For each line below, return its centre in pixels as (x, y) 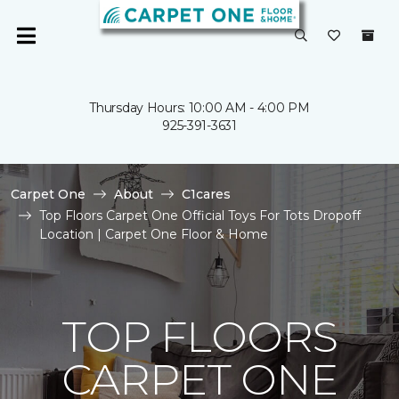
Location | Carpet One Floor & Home (154, 234)
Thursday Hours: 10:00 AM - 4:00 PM (199, 108)
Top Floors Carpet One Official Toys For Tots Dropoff (200, 216)
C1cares (206, 194)
